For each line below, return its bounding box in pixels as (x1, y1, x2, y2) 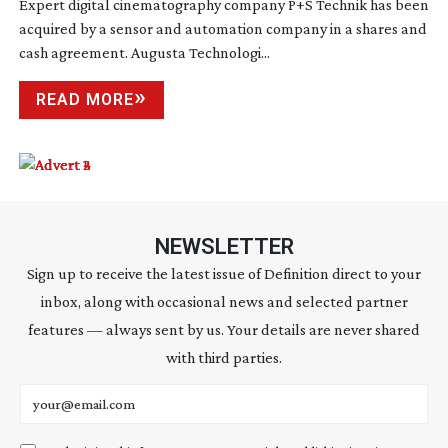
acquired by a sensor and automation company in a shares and (18, 20, 427, 38)
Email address (19, 386, 112, 404)
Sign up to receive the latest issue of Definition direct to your (27, 265, 421, 283)
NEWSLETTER (154, 234, 294, 260)
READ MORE (35, 90, 134, 110)
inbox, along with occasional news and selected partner (40, 293, 408, 311)
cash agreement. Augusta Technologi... (18, 44, 270, 62)
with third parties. (166, 349, 282, 367)
